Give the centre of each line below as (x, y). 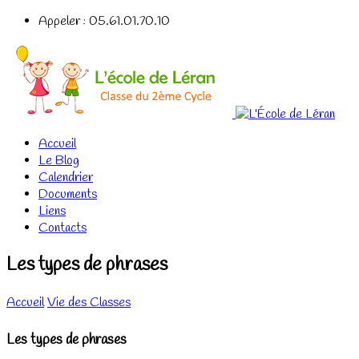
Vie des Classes (89, 302)
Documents (68, 194)
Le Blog (59, 161)
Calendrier (66, 177)
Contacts (63, 228)
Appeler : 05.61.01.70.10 (104, 21)
